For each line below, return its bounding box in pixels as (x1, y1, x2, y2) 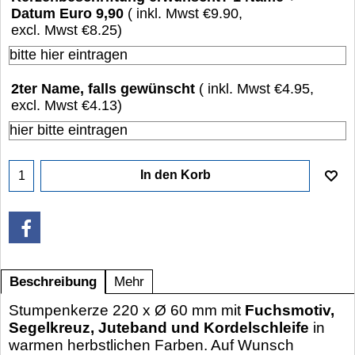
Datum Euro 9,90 (11, 6, 124, 22)
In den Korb (139, 167, 211, 181)
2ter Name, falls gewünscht (11, 80, 195, 97)
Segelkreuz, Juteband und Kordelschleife (9, 319, 309, 336)
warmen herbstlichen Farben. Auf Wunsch (9, 336, 294, 353)
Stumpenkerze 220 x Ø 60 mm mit (9, 301, 245, 319)
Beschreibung (10, 273, 97, 289)
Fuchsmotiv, (245, 301, 334, 319)
